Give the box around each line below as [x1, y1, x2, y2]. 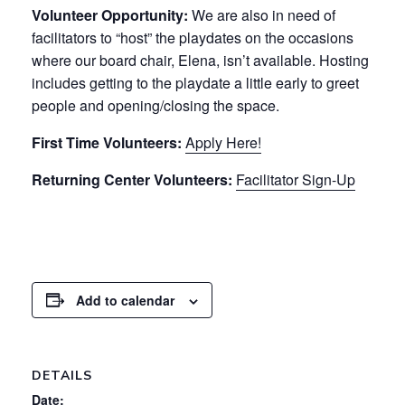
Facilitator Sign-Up [236, 168, 355, 190]
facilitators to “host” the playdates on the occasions [32, 26, 353, 48]
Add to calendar [76, 290, 174, 309]
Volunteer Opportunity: [32, 4, 188, 25]
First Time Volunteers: [32, 131, 185, 153]
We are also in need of [188, 4, 335, 25]
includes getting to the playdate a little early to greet [32, 71, 359, 93]
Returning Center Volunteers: [32, 168, 236, 190]
